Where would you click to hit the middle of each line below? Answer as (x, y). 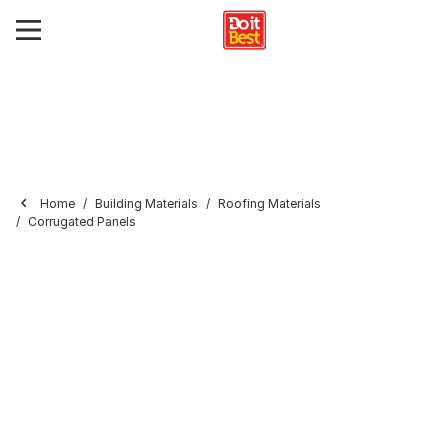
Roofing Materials (269, 203)
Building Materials (146, 203)
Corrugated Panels (82, 221)
